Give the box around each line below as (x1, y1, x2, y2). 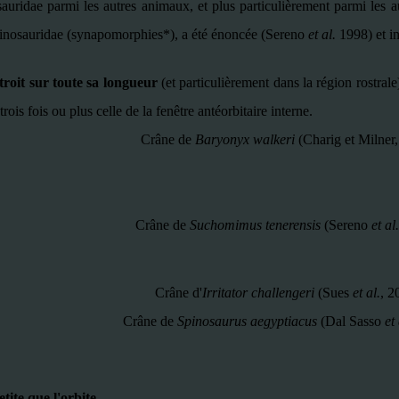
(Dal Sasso (316, 313, 385, 329)
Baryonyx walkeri (194, 132, 298, 147)
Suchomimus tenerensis (190, 217, 324, 232)
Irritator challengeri (201, 285, 314, 300)
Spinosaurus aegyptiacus (176, 313, 317, 329)
